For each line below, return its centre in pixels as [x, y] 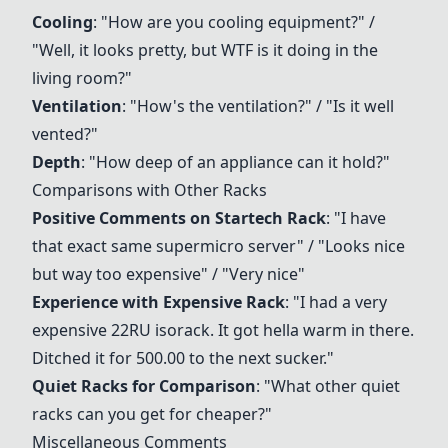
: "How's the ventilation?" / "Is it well [258, 106]
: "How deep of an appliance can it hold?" [235, 162]
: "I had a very [336, 302]
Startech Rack [270, 218]
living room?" [82, 78]
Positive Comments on [123, 218]
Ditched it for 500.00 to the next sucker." [183, 358]
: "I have [356, 218]
